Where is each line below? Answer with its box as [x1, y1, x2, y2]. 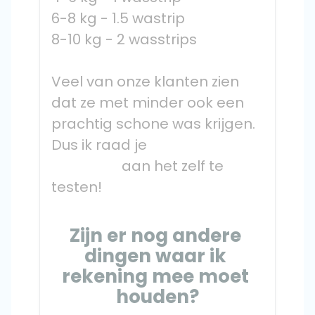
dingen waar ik [84, 243, 226, 269]
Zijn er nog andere [70, 223, 241, 248]
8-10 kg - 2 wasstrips [51, 30, 197, 49]
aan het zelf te [51, 156, 122, 176]
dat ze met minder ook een [51, 93, 244, 112]
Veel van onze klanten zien [51, 72, 239, 91]
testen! [51, 177, 102, 197]
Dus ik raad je [51, 135, 147, 155]
